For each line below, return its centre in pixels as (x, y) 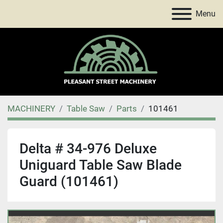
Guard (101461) (69, 181)
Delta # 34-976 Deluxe (88, 149)
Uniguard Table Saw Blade (101, 165)
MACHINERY (31, 109)
